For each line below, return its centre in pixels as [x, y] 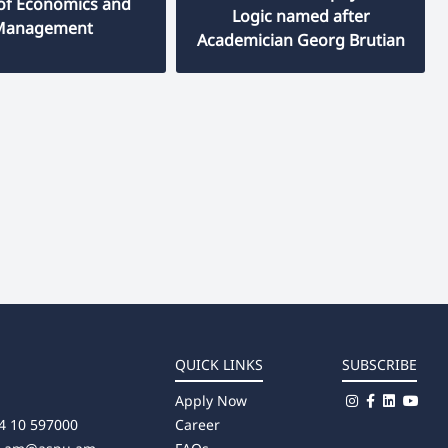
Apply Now [210, 400]
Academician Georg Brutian [300, 39]
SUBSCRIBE [379, 364]
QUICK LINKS [218, 364]
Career [197, 424]
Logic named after [300, 15]
